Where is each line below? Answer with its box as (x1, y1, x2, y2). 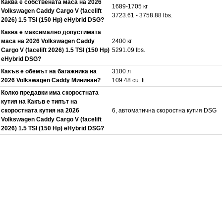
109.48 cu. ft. (112, 76, 146, 84)
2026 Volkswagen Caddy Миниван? (1, 76, 101, 84)
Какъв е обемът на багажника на (1, 67, 97, 75)
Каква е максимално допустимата (1, 28, 101, 36)
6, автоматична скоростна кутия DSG (112, 107, 217, 114)
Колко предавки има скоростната (1, 89, 99, 96)
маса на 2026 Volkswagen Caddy (1, 37, 95, 45)
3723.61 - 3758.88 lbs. (112, 11, 172, 19)
